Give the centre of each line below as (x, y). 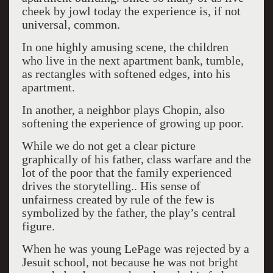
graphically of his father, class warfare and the (136, 159)
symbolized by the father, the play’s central (129, 213)
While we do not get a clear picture (108, 146)
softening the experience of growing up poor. (133, 123)
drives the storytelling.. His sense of (111, 186)
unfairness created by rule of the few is (118, 199)
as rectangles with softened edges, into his (127, 74)
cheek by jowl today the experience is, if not (131, 11)
